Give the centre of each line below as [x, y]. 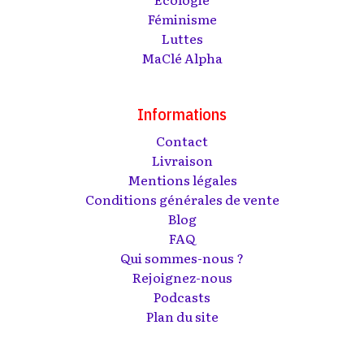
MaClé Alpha [182, 58]
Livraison [182, 160]
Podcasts [182, 297]
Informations [182, 114]
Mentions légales [182, 180]
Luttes [182, 38]
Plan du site [182, 316]
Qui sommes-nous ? [182, 258]
